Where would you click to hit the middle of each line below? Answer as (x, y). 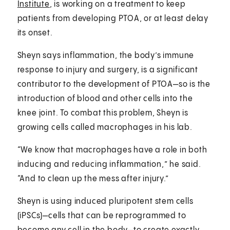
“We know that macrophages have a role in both (112, 150)
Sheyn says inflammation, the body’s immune (106, 56)
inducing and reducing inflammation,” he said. (109, 165)
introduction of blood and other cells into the (105, 99)
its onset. (35, 33)
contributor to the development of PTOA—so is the (114, 85)
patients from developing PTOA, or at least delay (113, 19)
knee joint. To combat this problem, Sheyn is (103, 113)
